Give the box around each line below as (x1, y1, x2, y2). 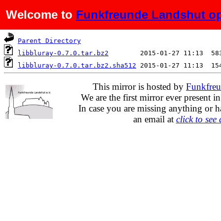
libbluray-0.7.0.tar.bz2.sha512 (18, 62, 136, 69)
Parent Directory (18, 37, 81, 44)
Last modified (140, 17, 191, 25)
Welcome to (6, 8, 76, 21)
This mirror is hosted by (93, 81, 186, 92)
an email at (133, 113, 176, 124)
